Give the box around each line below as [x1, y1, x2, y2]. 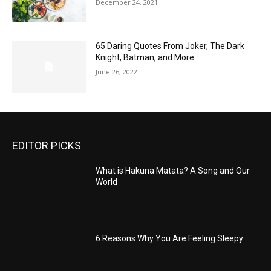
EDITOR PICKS [12, 139, 81, 152]
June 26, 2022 [96, 67, 138, 77]
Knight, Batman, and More [96, 53, 195, 63]
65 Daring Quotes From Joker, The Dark [96, 41, 245, 51]
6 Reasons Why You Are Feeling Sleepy [96, 233, 244, 243]
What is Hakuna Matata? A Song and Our [96, 165, 250, 175]
